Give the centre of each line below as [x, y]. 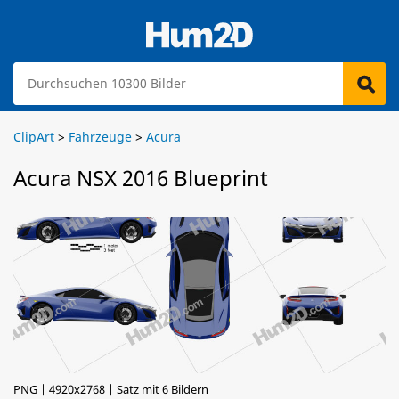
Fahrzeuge [100, 137]
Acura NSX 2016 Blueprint [141, 178]
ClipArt [34, 137]
